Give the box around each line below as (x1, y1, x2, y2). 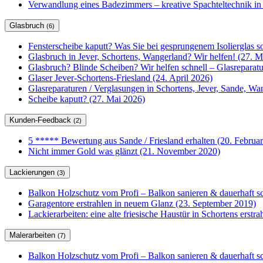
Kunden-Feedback (9, 116, 73, 125)
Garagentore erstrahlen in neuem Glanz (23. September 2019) (28, 198, 256, 209)
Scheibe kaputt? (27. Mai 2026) (28, 94, 145, 104)
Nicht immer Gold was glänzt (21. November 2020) (28, 146, 220, 157)
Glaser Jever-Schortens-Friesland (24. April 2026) (28, 73, 213, 83)
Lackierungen (9, 168, 57, 177)
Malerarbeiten (9, 231, 58, 240)
